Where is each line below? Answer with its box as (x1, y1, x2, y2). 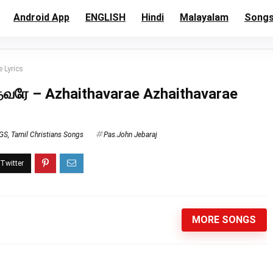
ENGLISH (85, 12, 126, 23)
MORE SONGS (192, 214, 257, 226)
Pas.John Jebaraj (104, 130, 157, 140)
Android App (13, 12, 69, 23)
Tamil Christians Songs (11, 130, 83, 140)
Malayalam (180, 12, 229, 23)
